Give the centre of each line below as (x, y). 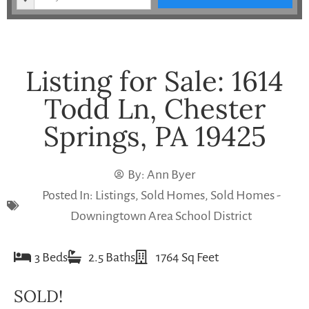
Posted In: (67, 195)
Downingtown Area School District (161, 216)
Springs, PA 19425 (154, 136)
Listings (115, 195)
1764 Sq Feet (187, 257)
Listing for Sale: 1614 (154, 81)
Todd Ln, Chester (154, 108)
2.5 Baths (112, 257)
